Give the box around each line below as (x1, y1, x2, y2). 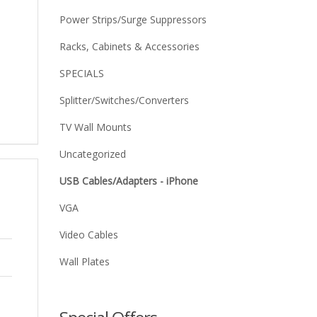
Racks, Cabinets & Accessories (59, 40, 200, 53)
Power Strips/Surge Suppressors (59, 13, 207, 26)
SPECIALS (59, 67, 104, 80)
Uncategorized (59, 147, 126, 161)
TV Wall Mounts (59, 120, 132, 134)
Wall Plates (59, 255, 110, 268)
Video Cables (59, 228, 118, 241)
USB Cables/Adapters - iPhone (59, 174, 198, 188)
